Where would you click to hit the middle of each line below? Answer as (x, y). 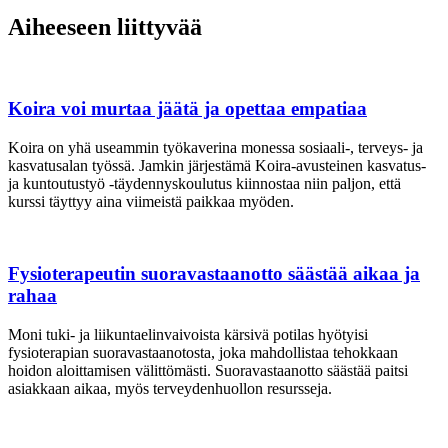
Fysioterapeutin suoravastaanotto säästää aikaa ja (214, 274)
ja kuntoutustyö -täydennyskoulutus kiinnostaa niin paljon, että (204, 183)
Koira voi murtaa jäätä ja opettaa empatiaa (187, 108)
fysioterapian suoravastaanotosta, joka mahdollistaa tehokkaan (203, 352)
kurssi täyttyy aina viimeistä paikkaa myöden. (151, 201)
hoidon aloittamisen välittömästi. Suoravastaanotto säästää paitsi (208, 370)
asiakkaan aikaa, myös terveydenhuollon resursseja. (170, 388)
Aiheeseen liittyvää (105, 27)
